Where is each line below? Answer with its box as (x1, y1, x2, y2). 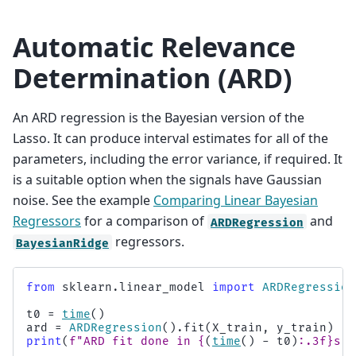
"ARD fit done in (76, 334, 198, 348)
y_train (277, 320, 327, 335)
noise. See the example (13, 192, 153, 210)
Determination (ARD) (13, 60, 292, 97)
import (212, 280, 255, 294)
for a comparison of (81, 212, 207, 230)
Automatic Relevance (13, 29, 296, 66)
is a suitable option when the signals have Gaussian (13, 171, 322, 189)
